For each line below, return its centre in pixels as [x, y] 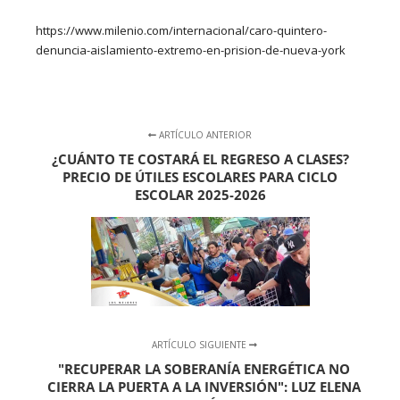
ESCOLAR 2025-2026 [200, 194]
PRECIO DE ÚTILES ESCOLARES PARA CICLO [200, 176]
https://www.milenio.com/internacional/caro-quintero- [181, 31]
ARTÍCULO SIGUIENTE [200, 344]
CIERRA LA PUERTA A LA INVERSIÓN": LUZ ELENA [204, 386]
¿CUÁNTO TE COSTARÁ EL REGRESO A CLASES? [200, 158]
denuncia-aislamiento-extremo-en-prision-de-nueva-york [191, 50]
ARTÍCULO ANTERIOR [204, 134]
